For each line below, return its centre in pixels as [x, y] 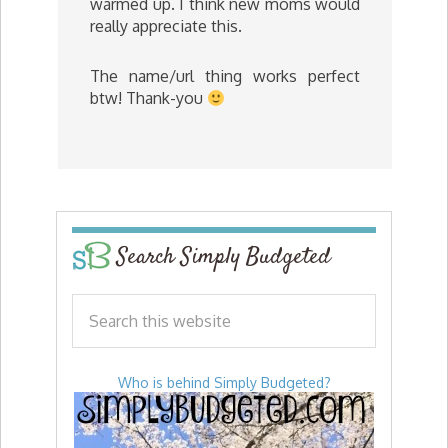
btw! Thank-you [148, 98]
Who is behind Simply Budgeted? [224, 382]
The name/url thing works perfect [225, 76]
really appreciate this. [166, 26]
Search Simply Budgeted [224, 257]
